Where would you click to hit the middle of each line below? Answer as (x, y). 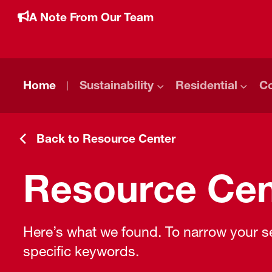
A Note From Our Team (91, 17)
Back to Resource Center (106, 138)
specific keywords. (81, 252)
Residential (206, 85)
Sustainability (116, 85)
